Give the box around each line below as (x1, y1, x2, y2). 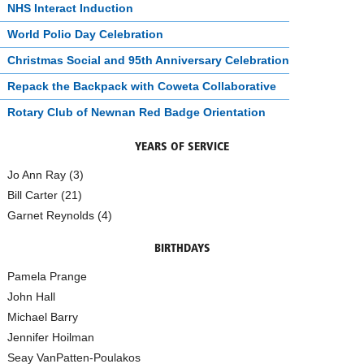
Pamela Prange (7, 269, 87, 283)
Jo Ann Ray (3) (7, 167, 84, 181)
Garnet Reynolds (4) (7, 208, 112, 222)
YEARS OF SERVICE (135, 141, 229, 154)
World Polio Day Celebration (7, 27, 163, 41)
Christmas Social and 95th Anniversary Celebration (7, 53, 289, 67)
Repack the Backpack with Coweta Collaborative (7, 79, 276, 93)
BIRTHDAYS (154, 242, 210, 255)
